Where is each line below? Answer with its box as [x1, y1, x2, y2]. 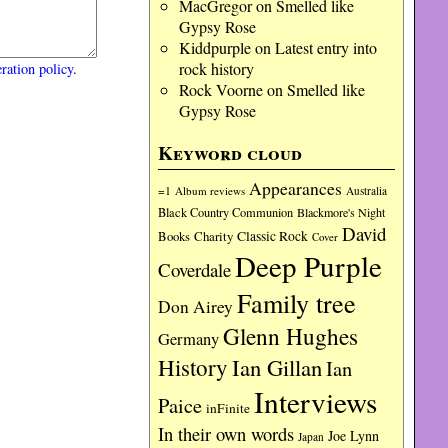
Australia [346, 183, 388, 198]
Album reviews [175, 183, 246, 198]
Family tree [237, 285, 357, 320]
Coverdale [158, 257, 232, 282]
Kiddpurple [178, 37, 251, 58]
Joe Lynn [328, 426, 380, 445]
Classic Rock [237, 227, 309, 245]
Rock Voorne [178, 79, 263, 100]
